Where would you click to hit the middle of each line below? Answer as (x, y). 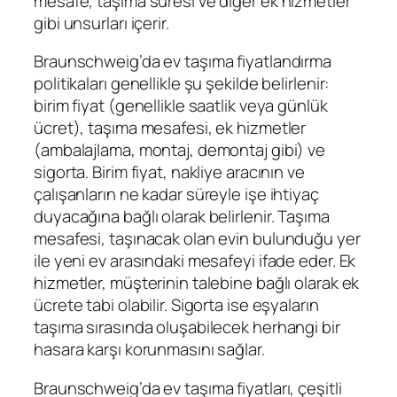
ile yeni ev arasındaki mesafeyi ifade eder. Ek (195, 261)
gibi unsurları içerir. (101, 23)
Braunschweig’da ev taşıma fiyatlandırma (183, 62)
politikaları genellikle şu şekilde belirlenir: (182, 84)
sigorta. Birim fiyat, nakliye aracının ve (169, 172)
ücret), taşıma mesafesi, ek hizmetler (170, 128)
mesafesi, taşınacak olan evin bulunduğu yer (197, 239)
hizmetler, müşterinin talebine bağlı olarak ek (197, 283)
